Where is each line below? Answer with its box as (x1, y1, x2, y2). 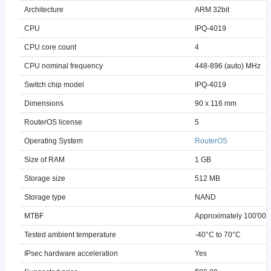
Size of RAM (24, 155, 65, 164)
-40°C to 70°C (195, 230, 241, 239)
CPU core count (24, 42, 76, 51)
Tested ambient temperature (24, 230, 116, 239)
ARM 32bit (195, 5, 229, 14)
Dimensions (24, 99, 64, 108)
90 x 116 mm (195, 99, 237, 108)
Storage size (24, 174, 65, 183)
